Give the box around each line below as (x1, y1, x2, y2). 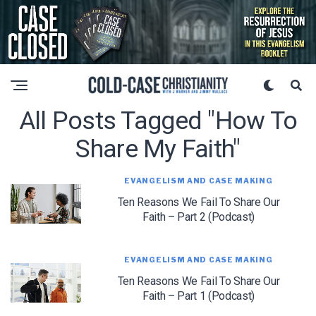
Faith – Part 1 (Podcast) (142, 288, 255, 303)
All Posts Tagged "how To (18, 105, 298, 135)
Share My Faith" (75, 133, 241, 164)
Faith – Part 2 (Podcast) (142, 209, 255, 224)
